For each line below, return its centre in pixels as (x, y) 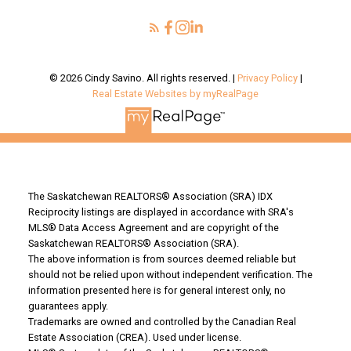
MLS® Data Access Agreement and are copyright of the (153, 227)
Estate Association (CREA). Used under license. (134, 337)
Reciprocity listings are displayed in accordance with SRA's (161, 212)
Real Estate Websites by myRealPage (175, 94)
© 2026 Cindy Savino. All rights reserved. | (143, 78)
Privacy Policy (267, 78)
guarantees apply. (68, 306)
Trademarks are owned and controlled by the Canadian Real (162, 321)
